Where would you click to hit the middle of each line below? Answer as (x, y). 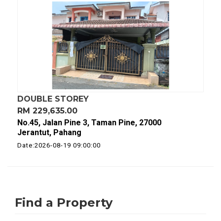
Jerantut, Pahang (49, 132)
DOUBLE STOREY (53, 99)
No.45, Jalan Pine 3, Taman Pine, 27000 (89, 123)
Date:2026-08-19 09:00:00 (59, 145)
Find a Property (64, 203)
